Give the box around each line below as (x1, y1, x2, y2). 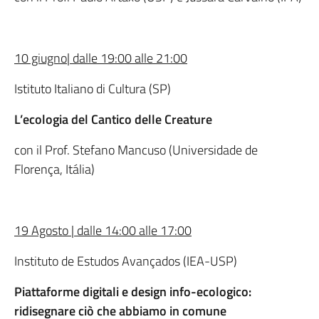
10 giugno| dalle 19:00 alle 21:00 (14, 48, 187, 68)
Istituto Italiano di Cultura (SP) (14, 79, 171, 98)
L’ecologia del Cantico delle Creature (14, 110, 215, 129)
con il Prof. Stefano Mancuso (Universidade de (14, 140, 258, 159)
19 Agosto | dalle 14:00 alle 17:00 (14, 221, 192, 240)
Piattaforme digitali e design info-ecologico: (14, 282, 251, 301)
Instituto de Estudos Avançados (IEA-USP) (14, 251, 237, 271)
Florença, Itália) (14, 159, 95, 179)
